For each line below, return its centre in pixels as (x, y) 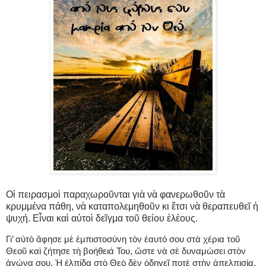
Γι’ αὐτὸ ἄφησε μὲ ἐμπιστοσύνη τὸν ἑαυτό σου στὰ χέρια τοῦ (123, 239)
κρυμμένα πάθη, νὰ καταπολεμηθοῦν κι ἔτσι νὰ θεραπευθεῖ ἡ (132, 206)
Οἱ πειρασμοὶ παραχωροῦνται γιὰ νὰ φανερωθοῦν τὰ (115, 194)
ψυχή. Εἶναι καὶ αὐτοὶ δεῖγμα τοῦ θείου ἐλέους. (102, 218)
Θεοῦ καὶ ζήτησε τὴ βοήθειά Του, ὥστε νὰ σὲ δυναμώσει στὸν (126, 251)
